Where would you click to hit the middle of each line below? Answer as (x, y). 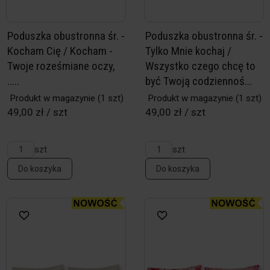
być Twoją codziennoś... (199, 81)
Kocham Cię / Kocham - (60, 51)
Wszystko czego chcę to (200, 66)
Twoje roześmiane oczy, (61, 66)
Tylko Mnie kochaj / (188, 51)
